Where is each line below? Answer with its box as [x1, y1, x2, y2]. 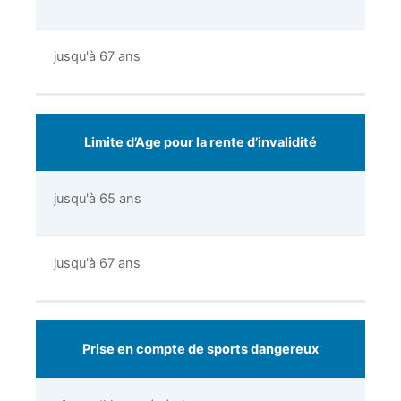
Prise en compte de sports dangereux [82, 341, 319, 358]
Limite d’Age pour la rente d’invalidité [84, 134, 317, 151]
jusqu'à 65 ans [54, 191, 141, 208]
